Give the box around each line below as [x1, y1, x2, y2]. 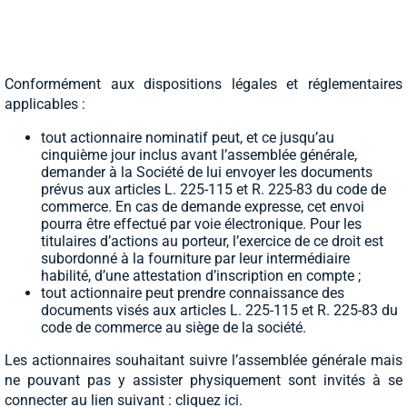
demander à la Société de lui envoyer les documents [41, 164, 372, 182]
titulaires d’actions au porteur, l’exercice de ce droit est [41, 233, 383, 251]
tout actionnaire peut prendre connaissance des [41, 284, 344, 303]
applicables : [5, 95, 85, 114]
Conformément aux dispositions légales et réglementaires [5, 75, 402, 94]
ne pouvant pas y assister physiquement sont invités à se [5, 372, 402, 390]
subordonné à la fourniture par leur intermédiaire [41, 250, 350, 268]
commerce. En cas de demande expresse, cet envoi [41, 198, 364, 216]
